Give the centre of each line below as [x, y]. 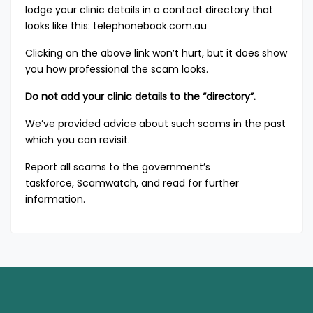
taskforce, [51, 183]
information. [55, 199]
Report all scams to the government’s [118, 167]
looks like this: [59, 26]
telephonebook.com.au [150, 26]
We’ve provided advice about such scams [128, 124]
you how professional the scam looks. [121, 69]
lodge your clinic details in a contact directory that [149, 10]
